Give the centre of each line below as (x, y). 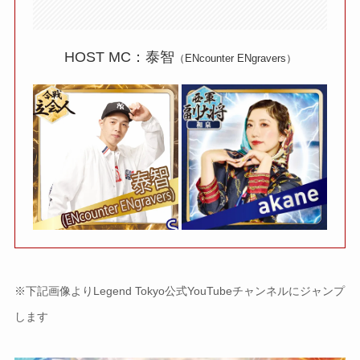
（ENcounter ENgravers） (235, 59)
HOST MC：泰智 (119, 57)
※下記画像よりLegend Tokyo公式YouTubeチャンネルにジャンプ (179, 290)
